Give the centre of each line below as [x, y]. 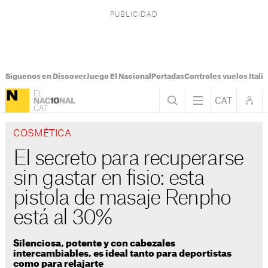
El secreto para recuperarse [128, 159]
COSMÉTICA [42, 134]
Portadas [167, 77]
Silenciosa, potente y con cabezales [95, 243]
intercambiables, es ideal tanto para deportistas [123, 254]
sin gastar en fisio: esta [109, 179]
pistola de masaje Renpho [122, 199]
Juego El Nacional [118, 77]
